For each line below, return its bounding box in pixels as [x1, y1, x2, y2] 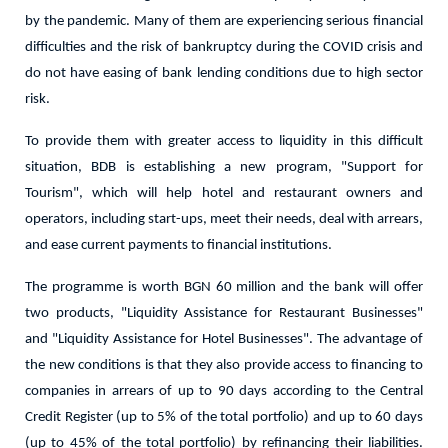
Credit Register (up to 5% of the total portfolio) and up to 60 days [25, 410, 423, 425]
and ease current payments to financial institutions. [25, 238, 332, 253]
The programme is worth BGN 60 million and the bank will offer [25, 280, 423, 295]
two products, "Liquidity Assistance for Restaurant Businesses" [25, 306, 423, 321]
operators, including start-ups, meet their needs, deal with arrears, [25, 212, 423, 227]
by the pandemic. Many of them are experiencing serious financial [25, 14, 423, 29]
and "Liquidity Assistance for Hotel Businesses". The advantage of [25, 332, 423, 347]
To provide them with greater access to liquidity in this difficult [25, 134, 423, 149]
